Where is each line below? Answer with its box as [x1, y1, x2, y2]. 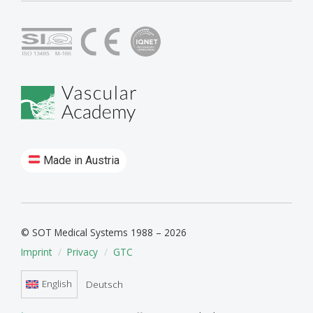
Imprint [21, 245, 52, 259]
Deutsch [85, 277, 123, 291]
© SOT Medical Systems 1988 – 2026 [21, 225, 187, 239]
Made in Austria [41, 153, 120, 167]
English [42, 277, 73, 291]
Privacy [67, 245, 98, 259]
